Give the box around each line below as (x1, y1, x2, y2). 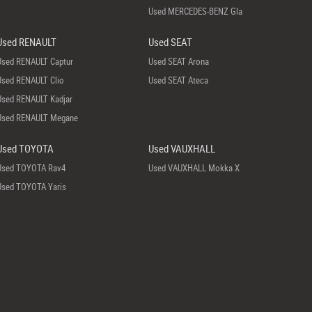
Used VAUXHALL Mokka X (148, 162, 240, 174)
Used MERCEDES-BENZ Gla (148, 5, 243, 17)
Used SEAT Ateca (148, 74, 209, 86)
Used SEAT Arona (148, 55, 210, 68)
